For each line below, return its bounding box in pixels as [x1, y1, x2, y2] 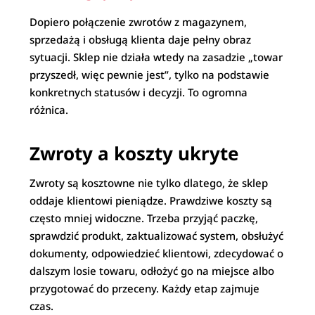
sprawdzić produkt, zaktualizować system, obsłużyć [30, 229, 284, 243]
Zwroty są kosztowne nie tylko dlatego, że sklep [30, 176, 269, 190]
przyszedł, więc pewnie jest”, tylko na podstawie [30, 67, 270, 82]
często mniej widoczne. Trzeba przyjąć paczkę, [30, 211, 259, 225]
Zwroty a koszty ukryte [30, 141, 240, 166]
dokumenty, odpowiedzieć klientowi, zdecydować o [30, 246, 284, 260]
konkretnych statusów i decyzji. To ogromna [30, 85, 248, 99]
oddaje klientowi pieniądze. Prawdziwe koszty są [30, 193, 273, 207]
